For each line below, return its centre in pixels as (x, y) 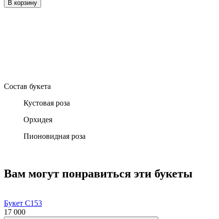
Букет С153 (23, 203)
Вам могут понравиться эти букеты (98, 173)
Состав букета (28, 86)
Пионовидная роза (55, 136)
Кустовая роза (47, 103)
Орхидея (38, 120)
